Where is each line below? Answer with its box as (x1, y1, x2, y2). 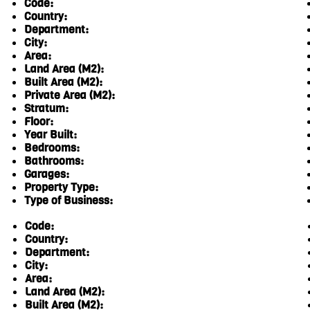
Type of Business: (24, 193, 113, 208)
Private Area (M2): (24, 88, 116, 103)
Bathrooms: (24, 154, 84, 169)
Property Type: (24, 180, 99, 195)
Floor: (24, 114, 54, 129)
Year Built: (24, 127, 77, 143)
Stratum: (24, 101, 69, 116)
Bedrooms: (24, 140, 80, 156)
